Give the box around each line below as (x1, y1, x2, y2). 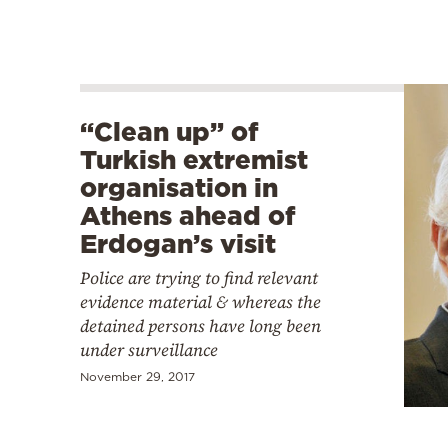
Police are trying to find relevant (80, 265, 318, 290)
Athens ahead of (80, 200, 296, 230)
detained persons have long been (80, 313, 321, 338)
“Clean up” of (80, 116, 259, 146)
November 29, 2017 (80, 369, 195, 383)
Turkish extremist (80, 144, 308, 174)
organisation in (80, 172, 278, 202)
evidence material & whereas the (80, 289, 321, 314)
